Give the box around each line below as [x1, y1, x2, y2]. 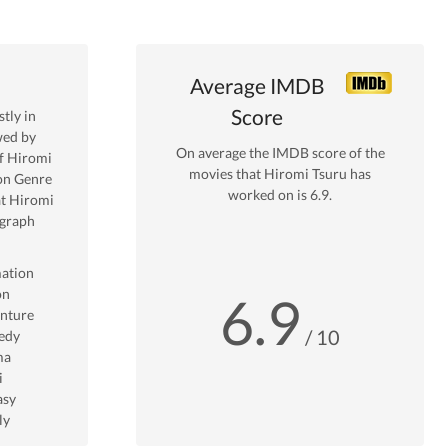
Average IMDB [189, 72, 325, 98]
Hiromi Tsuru [264, 165, 347, 183]
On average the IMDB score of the [175, 144, 385, 162]
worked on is [228, 186, 310, 204]
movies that [189, 165, 264, 183]
